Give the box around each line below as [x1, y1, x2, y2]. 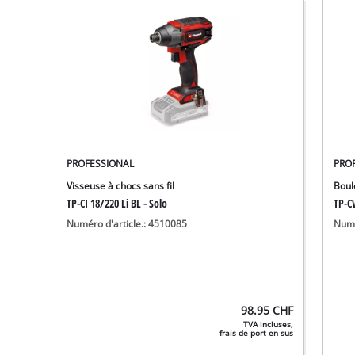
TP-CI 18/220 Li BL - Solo [67, 195, 168, 211]
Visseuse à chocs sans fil [67, 179, 175, 192]
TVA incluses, [243, 319, 294, 330]
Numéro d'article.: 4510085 [67, 217, 188, 230]
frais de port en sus [219, 327, 294, 338]
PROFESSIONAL [67, 157, 135, 170]
